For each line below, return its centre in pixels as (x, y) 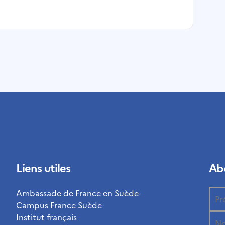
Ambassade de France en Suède (77, 193)
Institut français (46, 217)
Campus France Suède (59, 205)
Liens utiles (43, 168)
